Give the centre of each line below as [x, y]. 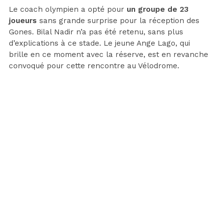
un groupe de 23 [158, 9]
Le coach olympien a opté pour [68, 9]
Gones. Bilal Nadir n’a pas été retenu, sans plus [96, 32]
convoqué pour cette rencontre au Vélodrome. [94, 66]
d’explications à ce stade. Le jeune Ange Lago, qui [99, 43]
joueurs [23, 20]
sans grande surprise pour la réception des [118, 20]
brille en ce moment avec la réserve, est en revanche [109, 54]
